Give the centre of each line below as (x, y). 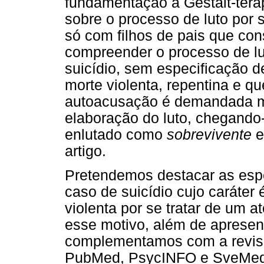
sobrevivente (209, 134)
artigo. (85, 151)
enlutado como (116, 134)
